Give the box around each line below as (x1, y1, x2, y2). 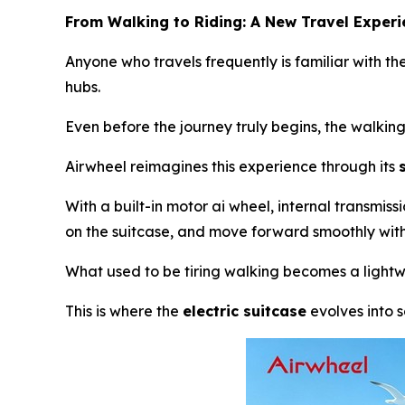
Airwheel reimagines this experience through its (65, 157, 399, 175)
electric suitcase (183, 302, 306, 320)
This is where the (65, 302, 183, 320)
